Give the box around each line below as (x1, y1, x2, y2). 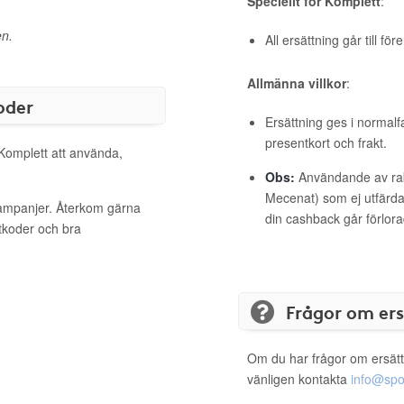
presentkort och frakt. (265, 133, 387, 151)
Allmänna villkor (247, 74, 346, 92)
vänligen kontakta (247, 370, 351, 388)
